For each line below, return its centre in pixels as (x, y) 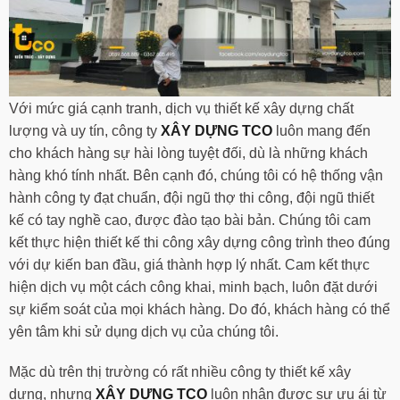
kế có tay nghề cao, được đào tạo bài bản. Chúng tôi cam (190, 220)
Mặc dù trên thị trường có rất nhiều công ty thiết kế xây (180, 372)
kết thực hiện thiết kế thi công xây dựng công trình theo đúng (200, 242)
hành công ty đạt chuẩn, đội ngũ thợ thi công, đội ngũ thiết (192, 197)
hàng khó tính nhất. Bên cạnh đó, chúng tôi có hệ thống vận (196, 175)
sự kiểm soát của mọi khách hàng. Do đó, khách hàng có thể (200, 309)
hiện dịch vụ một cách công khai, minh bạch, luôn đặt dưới (193, 287)
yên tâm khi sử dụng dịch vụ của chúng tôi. (144, 331)
